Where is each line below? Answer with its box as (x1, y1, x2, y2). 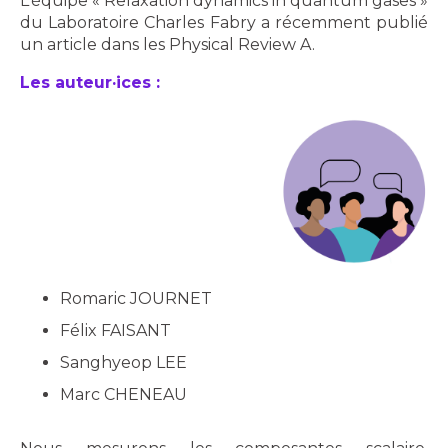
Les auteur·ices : (20, 73, 160, 92)
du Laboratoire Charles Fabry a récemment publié (20, 13, 428, 32)
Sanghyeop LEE (60, 353, 187, 372)
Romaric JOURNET (60, 289, 212, 308)
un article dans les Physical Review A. (20, 35, 315, 54)
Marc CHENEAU (60, 385, 187, 404)
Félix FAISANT (60, 321, 171, 340)
